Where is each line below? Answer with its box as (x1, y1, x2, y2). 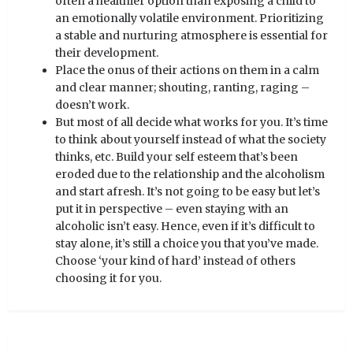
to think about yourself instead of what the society (55, 132, 326, 147)
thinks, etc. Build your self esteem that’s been (55, 150, 298, 165)
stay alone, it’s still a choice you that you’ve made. (55, 236, 318, 251)
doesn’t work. (55, 98, 129, 113)
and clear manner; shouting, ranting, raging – (55, 80, 310, 95)
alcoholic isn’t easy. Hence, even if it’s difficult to (55, 219, 315, 234)
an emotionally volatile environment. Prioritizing (55, 11, 324, 26)
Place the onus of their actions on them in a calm (55, 63, 319, 78)
